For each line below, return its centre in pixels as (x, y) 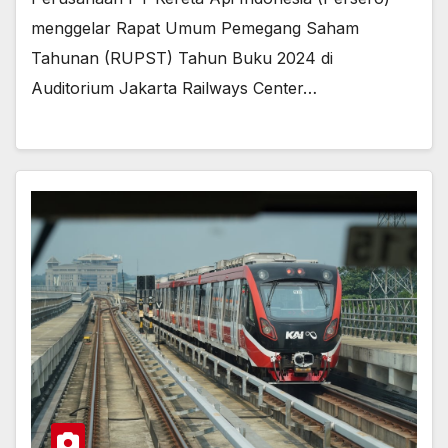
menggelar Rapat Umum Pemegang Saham (195, 28)
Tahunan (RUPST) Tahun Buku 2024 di (182, 58)
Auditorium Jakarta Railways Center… (174, 88)
